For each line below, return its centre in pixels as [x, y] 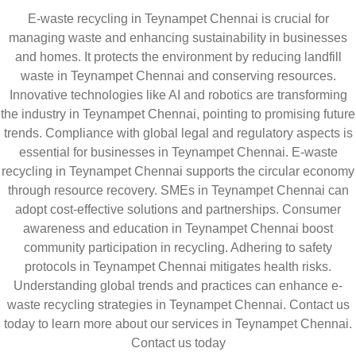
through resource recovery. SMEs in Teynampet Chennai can [178, 190]
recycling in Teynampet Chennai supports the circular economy [178, 171]
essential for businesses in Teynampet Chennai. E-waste [178, 152]
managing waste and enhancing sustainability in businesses [178, 38]
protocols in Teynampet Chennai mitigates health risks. [178, 267]
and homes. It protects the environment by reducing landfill [178, 57]
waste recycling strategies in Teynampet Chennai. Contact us [178, 305]
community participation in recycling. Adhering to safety [178, 248]
